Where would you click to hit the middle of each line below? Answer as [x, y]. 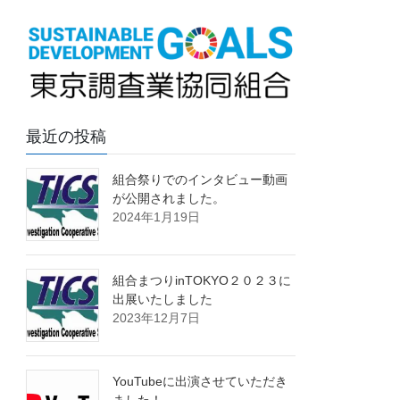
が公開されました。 [169, 199]
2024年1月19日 [157, 217]
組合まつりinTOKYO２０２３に [202, 281]
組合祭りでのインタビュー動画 [200, 180]
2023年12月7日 [157, 318]
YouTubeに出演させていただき [200, 382]
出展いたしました [163, 300]
